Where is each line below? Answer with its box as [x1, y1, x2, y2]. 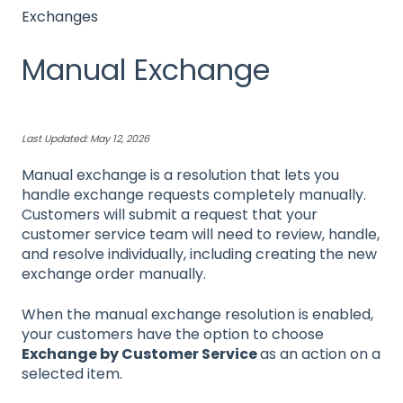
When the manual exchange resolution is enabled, [22, 303, 373, 325]
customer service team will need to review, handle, [22, 224, 380, 246]
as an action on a [260, 343, 381, 364]
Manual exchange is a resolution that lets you [22, 165, 339, 186]
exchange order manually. [22, 264, 206, 285]
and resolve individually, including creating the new [22, 244, 377, 265]
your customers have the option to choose [22, 323, 324, 345]
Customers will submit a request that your [22, 204, 318, 226]
